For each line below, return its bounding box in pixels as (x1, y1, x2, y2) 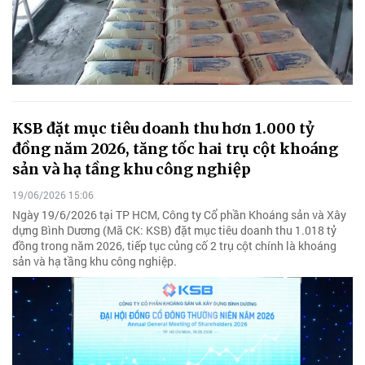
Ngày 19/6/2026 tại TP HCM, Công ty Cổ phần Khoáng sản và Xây (12, 206, 346, 222)
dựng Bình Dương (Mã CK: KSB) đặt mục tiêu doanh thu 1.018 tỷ (12, 222, 336, 238)
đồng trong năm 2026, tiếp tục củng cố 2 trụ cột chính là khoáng (12, 237, 336, 253)
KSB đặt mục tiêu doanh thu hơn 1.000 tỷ (12, 119, 314, 139)
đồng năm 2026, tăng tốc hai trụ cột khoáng (12, 139, 338, 159)
